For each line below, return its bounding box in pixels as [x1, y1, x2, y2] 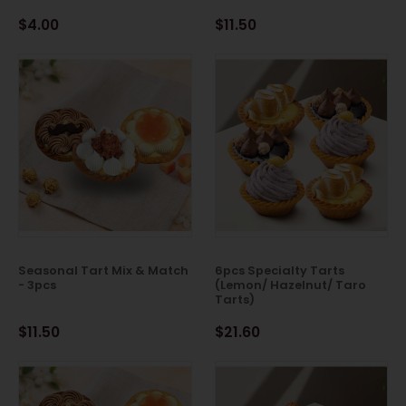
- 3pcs [18, 275, 56, 294]
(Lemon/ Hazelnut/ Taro [214, 275, 366, 294]
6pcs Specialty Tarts [214, 261, 344, 279]
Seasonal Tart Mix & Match [18, 261, 188, 279]
